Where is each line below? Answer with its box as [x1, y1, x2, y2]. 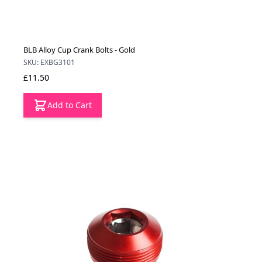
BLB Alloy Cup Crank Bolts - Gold [23, 44, 135, 56]
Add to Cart [47, 99, 92, 111]
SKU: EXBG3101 [23, 57, 75, 68]
